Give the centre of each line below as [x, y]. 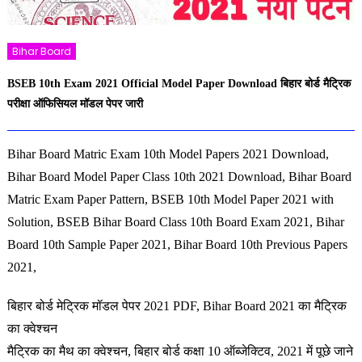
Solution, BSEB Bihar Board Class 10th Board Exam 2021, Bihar [175, 222]
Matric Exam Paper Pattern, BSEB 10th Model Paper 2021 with [170, 200]
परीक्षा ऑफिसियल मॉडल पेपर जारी [75, 103]
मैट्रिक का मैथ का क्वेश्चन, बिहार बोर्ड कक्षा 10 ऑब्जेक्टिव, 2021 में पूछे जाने [180, 351]
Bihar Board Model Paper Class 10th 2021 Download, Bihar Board [179, 177]
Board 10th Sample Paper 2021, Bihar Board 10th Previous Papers [177, 245]
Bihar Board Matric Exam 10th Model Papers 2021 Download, [168, 154]
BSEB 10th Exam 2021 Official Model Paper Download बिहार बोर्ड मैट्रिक [179, 83]
